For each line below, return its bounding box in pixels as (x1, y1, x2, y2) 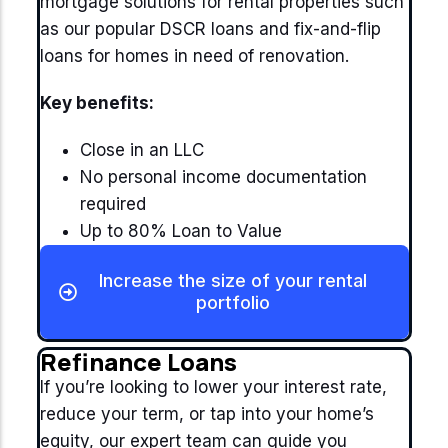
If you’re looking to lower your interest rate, (39, 377, 387, 397)
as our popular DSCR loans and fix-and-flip (39, 19, 381, 39)
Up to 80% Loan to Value (79, 221, 287, 241)
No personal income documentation (79, 167, 367, 187)
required (79, 194, 146, 214)
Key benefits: (39, 93, 158, 113)
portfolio (196, 292, 270, 313)
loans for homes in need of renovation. (39, 46, 349, 66)
